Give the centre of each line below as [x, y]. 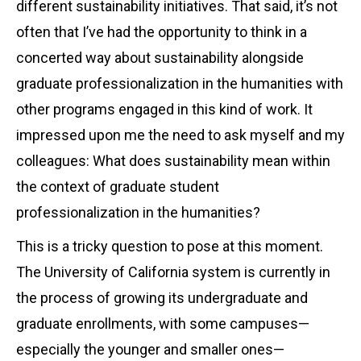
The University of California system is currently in [173, 272]
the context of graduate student [118, 186]
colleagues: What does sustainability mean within [173, 160]
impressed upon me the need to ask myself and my [180, 135]
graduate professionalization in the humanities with [180, 83]
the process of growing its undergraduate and [162, 297]
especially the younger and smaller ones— [150, 349]
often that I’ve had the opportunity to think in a [162, 31]
